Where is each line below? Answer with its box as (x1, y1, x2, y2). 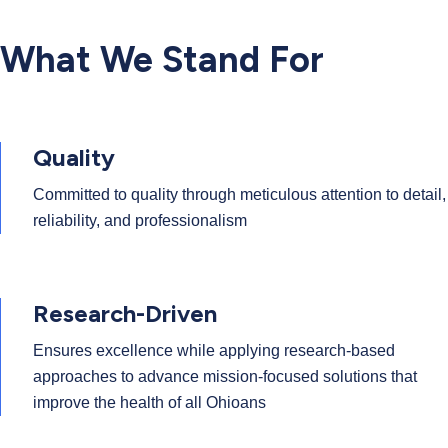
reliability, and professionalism (33, 212, 251, 230)
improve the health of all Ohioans (33, 394, 266, 412)
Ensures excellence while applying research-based (33, 342, 395, 360)
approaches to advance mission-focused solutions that (33, 368, 417, 386)
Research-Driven (33, 299, 217, 329)
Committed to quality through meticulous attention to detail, (33, 186, 446, 204)
